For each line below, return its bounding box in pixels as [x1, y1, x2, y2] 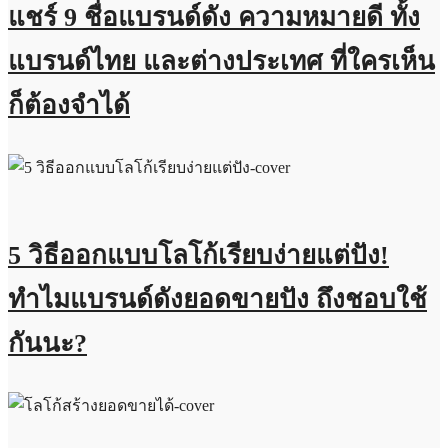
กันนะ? [8, 329, 87, 359]
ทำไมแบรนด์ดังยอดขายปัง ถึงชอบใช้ [8, 285, 427, 315]
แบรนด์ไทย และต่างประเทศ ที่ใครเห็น [8, 47, 435, 77]
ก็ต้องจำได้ [8, 91, 130, 121]
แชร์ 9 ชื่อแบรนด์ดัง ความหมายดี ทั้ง [8, 3, 420, 33]
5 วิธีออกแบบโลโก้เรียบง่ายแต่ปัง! [8, 241, 389, 271]
